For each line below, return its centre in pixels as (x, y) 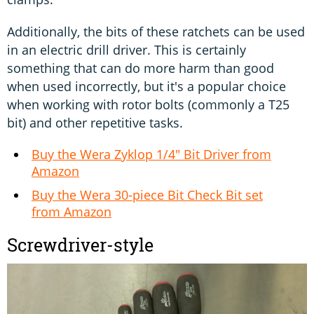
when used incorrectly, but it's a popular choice (146, 86)
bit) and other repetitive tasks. (95, 122)
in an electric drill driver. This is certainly (127, 49)
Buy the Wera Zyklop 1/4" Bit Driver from (151, 154)
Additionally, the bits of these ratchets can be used (156, 31)
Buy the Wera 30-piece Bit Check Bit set (147, 194)
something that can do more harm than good (141, 68)
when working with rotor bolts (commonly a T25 (148, 104)
